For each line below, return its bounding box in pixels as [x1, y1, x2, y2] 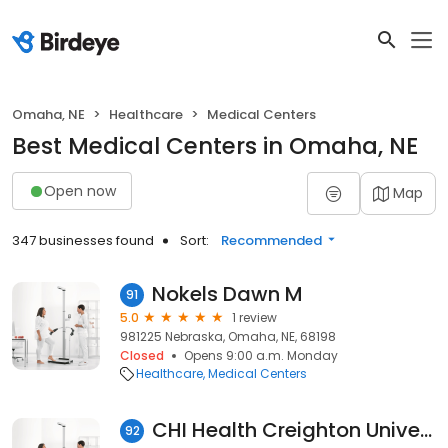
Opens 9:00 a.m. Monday [184, 347, 338, 364]
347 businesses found [12, 231, 154, 250]
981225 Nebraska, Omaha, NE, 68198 [120, 328, 336, 345]
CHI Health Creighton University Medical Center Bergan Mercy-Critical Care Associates [420, 416, 432, 444]
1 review [232, 309, 277, 326]
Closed [120, 347, 164, 364]
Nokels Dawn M [152, 280, 303, 308]
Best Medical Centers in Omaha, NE [12, 130, 418, 162]
